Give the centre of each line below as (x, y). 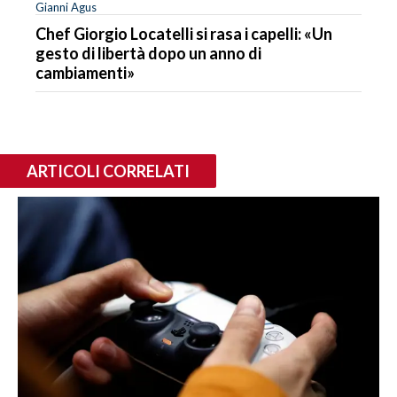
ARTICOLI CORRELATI (108, 171)
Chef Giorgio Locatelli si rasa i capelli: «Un (184, 33)
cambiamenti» (85, 72)
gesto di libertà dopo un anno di (148, 53)
